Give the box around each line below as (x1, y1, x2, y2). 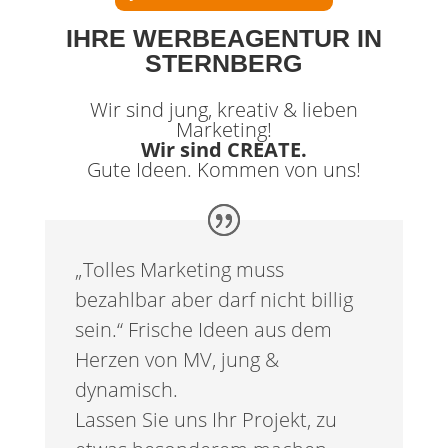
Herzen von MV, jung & (74, 346, 279, 374)
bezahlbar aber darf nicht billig (74, 286, 353, 314)
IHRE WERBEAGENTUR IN (65, 23, 382, 52)
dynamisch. (74, 376, 178, 404)
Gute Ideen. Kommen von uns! (86, 155, 361, 183)
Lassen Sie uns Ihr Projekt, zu (74, 406, 337, 434)
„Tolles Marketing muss (74, 256, 284, 284)
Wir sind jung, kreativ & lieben (89, 95, 358, 123)
